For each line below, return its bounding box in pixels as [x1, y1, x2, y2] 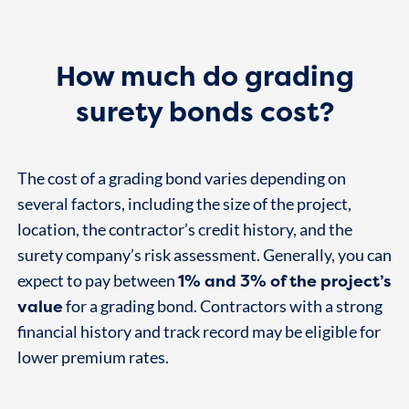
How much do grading [55, 57, 354, 96]
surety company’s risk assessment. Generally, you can [16, 246, 392, 266]
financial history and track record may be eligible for [16, 322, 381, 342]
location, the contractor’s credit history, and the [16, 220, 352, 240]
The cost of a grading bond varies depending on [16, 169, 346, 189]
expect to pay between [16, 271, 178, 291]
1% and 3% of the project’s [177, 270, 391, 293]
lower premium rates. [16, 348, 169, 368]
